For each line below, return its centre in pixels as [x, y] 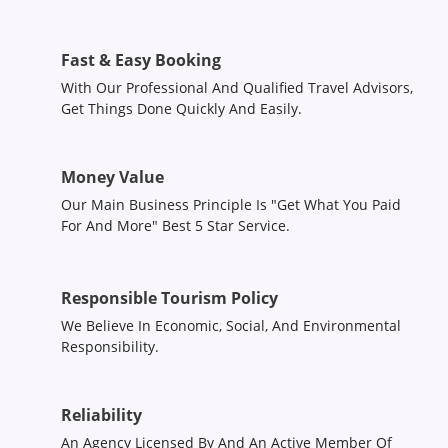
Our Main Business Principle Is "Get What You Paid [231, 204]
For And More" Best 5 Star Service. [175, 225]
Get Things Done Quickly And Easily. [181, 108]
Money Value [112, 176]
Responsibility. [110, 346]
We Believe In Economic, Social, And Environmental [231, 325]
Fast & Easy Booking [141, 59]
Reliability [101, 414]
